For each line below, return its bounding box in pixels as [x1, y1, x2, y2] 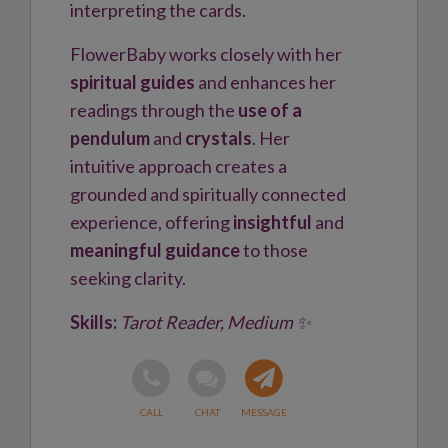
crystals [185, 127, 252, 149]
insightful [233, 211, 312, 233]
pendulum [70, 127, 150, 149]
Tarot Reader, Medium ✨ [120, 311, 311, 333]
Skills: [70, 311, 117, 333]
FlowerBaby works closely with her [70, 43, 342, 65]
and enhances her [195, 71, 336, 93]
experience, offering [70, 211, 233, 233]
